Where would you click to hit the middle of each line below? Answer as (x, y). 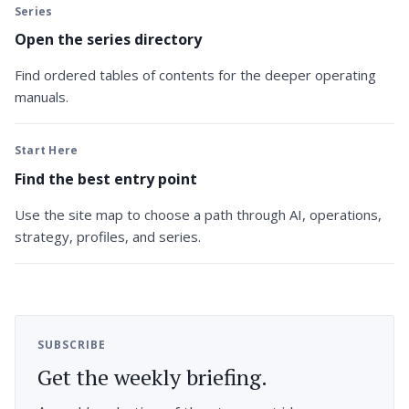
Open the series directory (108, 40)
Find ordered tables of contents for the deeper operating (195, 75)
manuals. (42, 97)
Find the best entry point (106, 178)
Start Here (47, 151)
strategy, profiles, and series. (108, 236)
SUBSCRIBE (72, 344)
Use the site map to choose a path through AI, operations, (198, 214)
